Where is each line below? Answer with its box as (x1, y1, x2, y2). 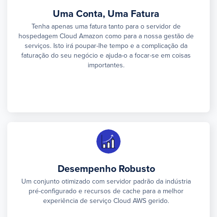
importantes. (88, 60, 124, 70)
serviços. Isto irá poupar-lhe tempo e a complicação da (25, 40, 187, 50)
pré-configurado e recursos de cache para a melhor (29, 186, 184, 196)
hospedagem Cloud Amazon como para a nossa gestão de (18, 31, 194, 41)
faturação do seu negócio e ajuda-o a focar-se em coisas (21, 50, 191, 60)
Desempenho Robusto (57, 161, 155, 175)
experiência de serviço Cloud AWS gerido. (43, 195, 169, 205)
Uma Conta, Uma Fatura (53, 6, 159, 20)
